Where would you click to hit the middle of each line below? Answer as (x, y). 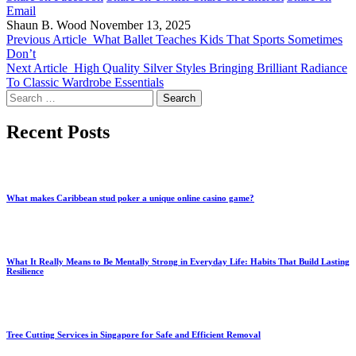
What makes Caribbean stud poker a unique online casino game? (130, 198)
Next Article (37, 68)
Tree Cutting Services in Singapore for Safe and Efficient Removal (133, 335)
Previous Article (46, 39)
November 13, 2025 (140, 25)
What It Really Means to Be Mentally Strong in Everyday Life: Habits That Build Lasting (178, 262)
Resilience (25, 271)
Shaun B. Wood (46, 25)
